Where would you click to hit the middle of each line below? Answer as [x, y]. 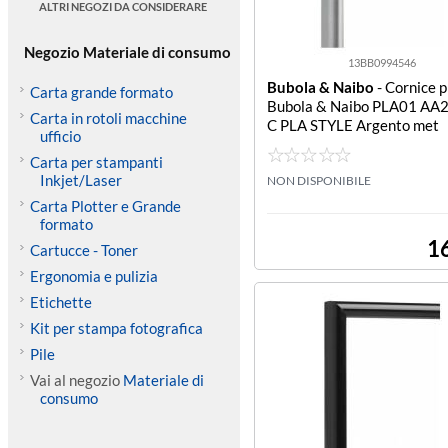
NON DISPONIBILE [319, 180]
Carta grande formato [101, 92]
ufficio [60, 136]
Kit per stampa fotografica [116, 328]
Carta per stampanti [96, 162]
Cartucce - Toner [83, 250]
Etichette [60, 302]
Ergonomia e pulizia [93, 276]
